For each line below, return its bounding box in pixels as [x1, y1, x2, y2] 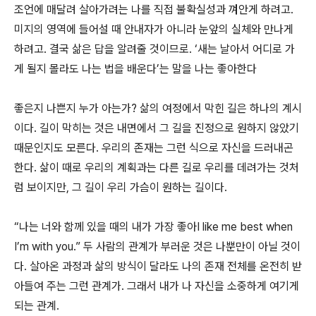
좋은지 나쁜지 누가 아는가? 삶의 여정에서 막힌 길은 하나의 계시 [14, 102, 302, 115]
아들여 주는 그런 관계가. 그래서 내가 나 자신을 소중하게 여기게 [14, 279, 299, 293]
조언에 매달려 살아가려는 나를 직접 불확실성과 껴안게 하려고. [14, 3, 293, 16]
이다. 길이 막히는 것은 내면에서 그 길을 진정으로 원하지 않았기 [14, 121, 299, 135]
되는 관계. [14, 299, 59, 312]
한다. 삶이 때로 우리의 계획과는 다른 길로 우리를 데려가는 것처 [14, 161, 299, 174]
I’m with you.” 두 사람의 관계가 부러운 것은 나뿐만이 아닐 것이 [14, 240, 300, 253]
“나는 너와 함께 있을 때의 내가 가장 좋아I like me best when [14, 220, 293, 233]
